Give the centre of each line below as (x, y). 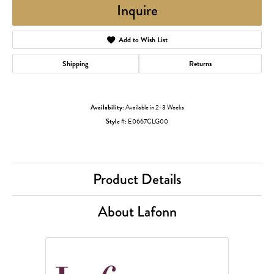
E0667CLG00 (148, 121)
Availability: (107, 107)
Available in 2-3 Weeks (154, 107)
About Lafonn (137, 211)
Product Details (137, 179)
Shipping (76, 64)
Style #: (116, 121)
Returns (200, 64)
